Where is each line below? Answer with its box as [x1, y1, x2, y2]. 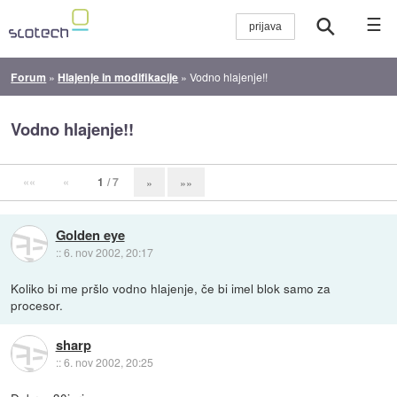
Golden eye [55, 224, 125, 245]
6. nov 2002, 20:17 [63, 244, 153, 260]
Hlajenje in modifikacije [58, 68, 179, 85]
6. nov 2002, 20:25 [63, 354, 153, 370]
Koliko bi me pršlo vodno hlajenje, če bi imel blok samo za [11, 278, 331, 297]
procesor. [11, 295, 64, 314]
